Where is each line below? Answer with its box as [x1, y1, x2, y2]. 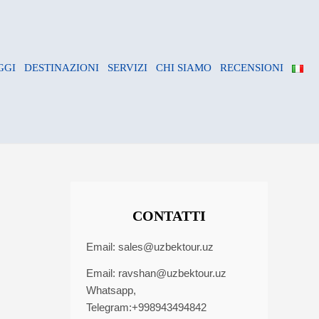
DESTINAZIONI [23, 62, 99, 74]
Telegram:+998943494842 [86, 300, 206, 313]
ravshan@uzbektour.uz [118, 266, 226, 279]
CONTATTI [132, 208, 206, 224]
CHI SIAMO [155, 62, 211, 74]
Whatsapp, [86, 283, 136, 296]
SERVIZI [107, 62, 147, 74]
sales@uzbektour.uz [118, 241, 214, 253]
